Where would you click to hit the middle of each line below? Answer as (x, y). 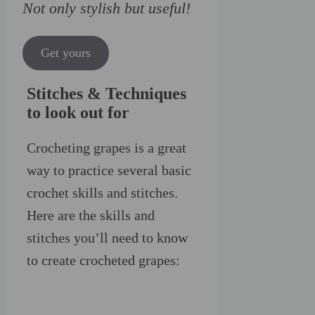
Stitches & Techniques (107, 93)
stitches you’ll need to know (107, 237)
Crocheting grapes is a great (107, 147)
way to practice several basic (109, 170)
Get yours (66, 52)
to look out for (78, 112)
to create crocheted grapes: (103, 260)
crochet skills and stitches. (102, 192)
